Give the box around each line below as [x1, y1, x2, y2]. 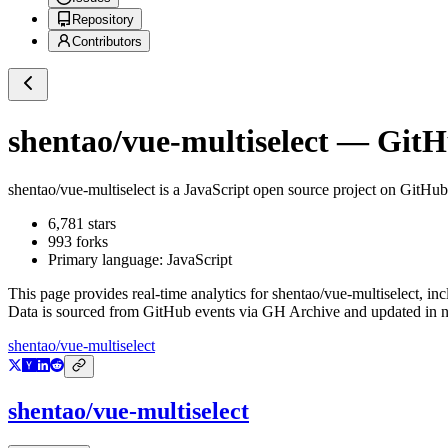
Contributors [72, 34, 142, 50]
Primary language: [48, 251, 167, 269]
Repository [72, 12, 134, 28]
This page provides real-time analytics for [8, 285, 272, 303]
